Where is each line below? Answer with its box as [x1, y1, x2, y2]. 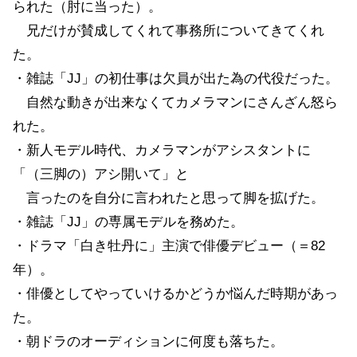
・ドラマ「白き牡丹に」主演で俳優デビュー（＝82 [13, 237, 325, 253]
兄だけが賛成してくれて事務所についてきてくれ [13, 22, 324, 38]
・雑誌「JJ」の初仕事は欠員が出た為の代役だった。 [13, 70, 339, 86]
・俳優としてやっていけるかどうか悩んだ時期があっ [13, 285, 338, 301]
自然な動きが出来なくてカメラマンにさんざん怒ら [13, 94, 338, 110]
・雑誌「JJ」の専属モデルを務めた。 [13, 214, 244, 229]
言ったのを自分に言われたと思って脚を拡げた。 [13, 190, 324, 206]
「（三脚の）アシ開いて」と [13, 166, 189, 182]
